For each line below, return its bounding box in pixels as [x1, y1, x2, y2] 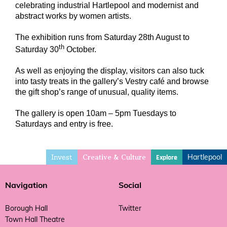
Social [119, 180, 141, 191]
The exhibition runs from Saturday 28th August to [15, 32, 190, 42]
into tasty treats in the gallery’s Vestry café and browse [15, 77, 209, 86]
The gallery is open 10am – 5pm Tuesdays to [15, 109, 176, 118]
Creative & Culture [83, 154, 146, 162]
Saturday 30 [15, 45, 59, 54]
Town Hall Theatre [5, 215, 65, 224]
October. [64, 45, 96, 54]
